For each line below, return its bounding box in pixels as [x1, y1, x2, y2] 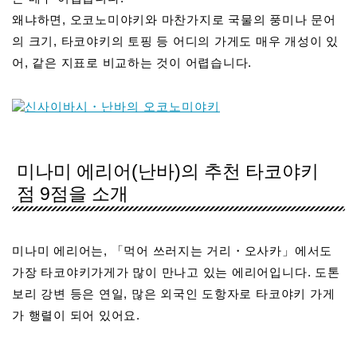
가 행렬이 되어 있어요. [12, 308, 140, 322]
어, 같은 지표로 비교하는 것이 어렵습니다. [12, 56, 253, 70]
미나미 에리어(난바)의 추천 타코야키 [17, 160, 319, 182]
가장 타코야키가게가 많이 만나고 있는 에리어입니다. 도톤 [12, 265, 340, 279]
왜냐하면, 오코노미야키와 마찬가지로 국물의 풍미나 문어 [12, 13, 336, 27]
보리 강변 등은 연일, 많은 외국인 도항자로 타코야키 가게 [12, 286, 335, 300]
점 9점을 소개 [17, 182, 128, 204]
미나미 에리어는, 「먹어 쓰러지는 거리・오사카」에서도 [12, 243, 333, 257]
